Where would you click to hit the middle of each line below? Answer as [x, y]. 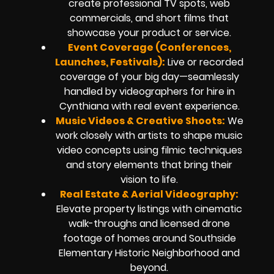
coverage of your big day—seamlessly [149, 76]
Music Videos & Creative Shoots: [140, 120]
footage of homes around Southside [149, 238]
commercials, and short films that [149, 18]
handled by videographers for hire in [149, 91]
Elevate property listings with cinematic [149, 209]
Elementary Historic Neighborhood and [149, 253]
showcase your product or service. [149, 32]
